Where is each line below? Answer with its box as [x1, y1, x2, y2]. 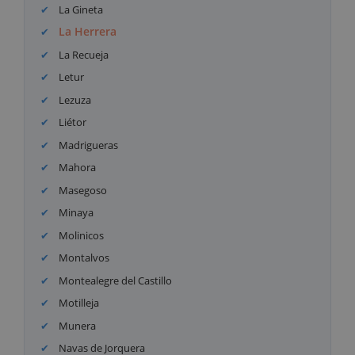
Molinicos [56, 227, 105, 242]
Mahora [56, 160, 97, 175]
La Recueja [56, 47, 109, 62]
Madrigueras [56, 137, 119, 152]
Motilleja [56, 296, 100, 311]
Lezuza [56, 92, 92, 107]
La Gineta [56, 2, 104, 17]
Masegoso [56, 182, 108, 197]
